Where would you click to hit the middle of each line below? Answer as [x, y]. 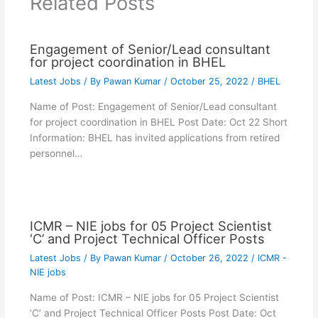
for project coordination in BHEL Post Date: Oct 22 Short [158, 122]
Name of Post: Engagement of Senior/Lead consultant [153, 106]
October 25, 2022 [210, 82]
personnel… [56, 153]
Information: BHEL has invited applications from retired [154, 137]
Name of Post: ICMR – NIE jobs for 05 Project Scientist [154, 298]
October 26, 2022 [210, 258]
